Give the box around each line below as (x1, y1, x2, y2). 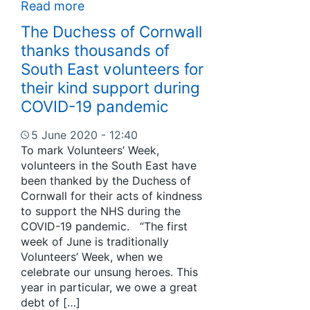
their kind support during (21, 78, 200, 98)
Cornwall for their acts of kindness (21, 189, 202, 203)
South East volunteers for (21, 60, 203, 79)
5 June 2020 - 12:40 (31, 128, 138, 143)
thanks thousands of (21, 41, 170, 60)
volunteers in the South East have (21, 158, 197, 173)
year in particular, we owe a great (21, 280, 197, 295)
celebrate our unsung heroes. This (21, 265, 198, 280)
